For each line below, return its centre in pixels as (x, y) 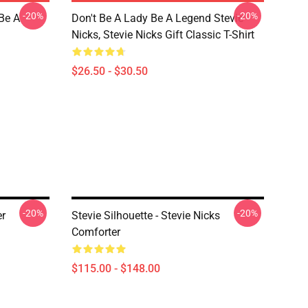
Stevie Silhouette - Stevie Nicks (146, 216)
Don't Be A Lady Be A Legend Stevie (157, 18)
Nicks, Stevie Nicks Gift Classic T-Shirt (163, 35)
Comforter (96, 232)
